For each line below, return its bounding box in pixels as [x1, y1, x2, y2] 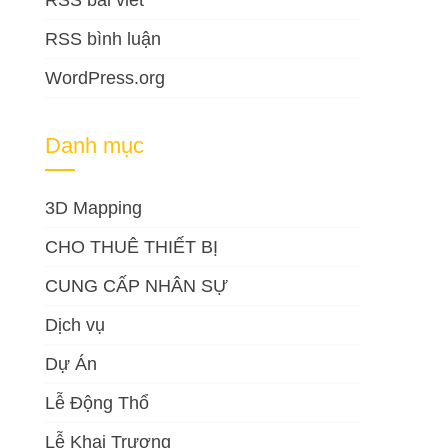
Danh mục [45, 133, 145, 158]
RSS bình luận [45, 29, 162, 49]
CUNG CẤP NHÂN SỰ [45, 276, 229, 296]
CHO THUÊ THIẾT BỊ [45, 237, 219, 257]
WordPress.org [45, 68, 166, 88]
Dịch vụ [45, 315, 106, 335]
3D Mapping [45, 198, 143, 218]
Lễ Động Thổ [45, 393, 150, 413]
